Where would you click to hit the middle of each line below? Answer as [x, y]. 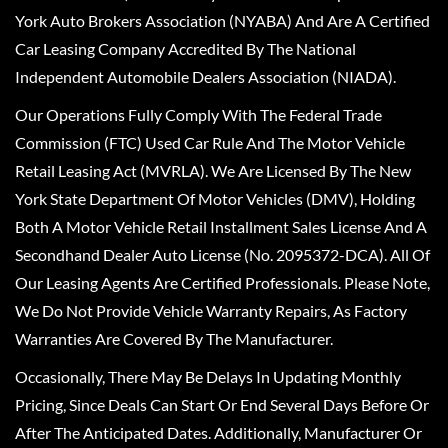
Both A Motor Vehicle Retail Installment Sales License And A [221, 227]
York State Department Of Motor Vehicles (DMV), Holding [215, 199]
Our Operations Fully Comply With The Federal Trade [198, 115]
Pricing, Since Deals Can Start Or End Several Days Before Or [222, 405]
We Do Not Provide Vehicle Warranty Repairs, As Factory [211, 311]
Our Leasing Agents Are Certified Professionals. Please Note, [222, 283]
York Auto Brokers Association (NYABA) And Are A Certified [222, 21]
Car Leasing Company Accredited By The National [185, 49]
